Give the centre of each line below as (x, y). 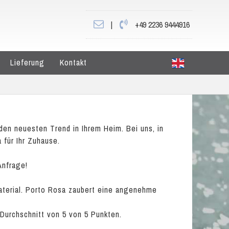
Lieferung (27, 62)
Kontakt (73, 62)
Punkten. (105, 214)
